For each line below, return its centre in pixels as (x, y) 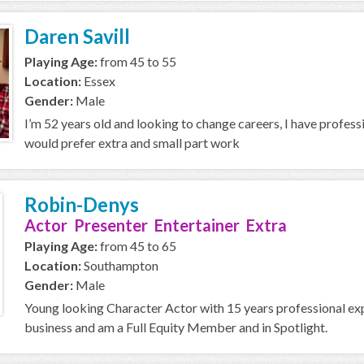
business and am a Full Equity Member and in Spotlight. (176, 327)
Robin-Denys (82, 204)
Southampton (120, 265)
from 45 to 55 (137, 61)
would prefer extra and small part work (132, 143)
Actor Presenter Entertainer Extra (156, 225)
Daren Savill (77, 36)
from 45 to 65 (137, 246)
